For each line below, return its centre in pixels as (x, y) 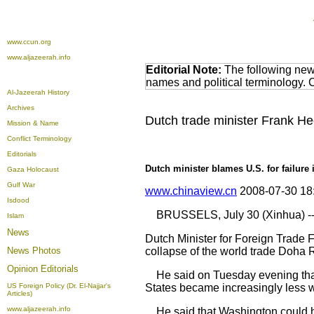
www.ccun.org (29, 42)
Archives (21, 108)
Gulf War (21, 185)
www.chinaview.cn (191, 191)
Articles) (20, 293)
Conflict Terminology (39, 138)
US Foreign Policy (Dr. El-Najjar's (59, 286)
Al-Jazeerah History (38, 92)
